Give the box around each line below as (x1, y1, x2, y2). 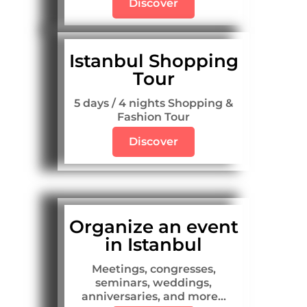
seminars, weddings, (95, 276, 212, 290)
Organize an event (69, 216, 238, 238)
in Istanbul (105, 234, 202, 256)
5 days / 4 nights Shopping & (74, 97, 233, 110)
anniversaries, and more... (81, 290, 226, 304)
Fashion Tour (117, 110, 190, 124)
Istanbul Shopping (69, 50, 238, 73)
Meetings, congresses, (91, 262, 216, 276)
